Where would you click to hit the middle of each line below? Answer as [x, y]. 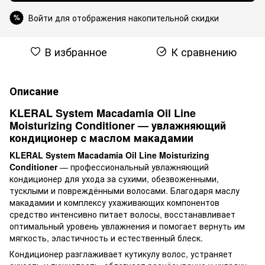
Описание [34, 91]
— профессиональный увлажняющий [134, 167]
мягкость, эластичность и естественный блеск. [106, 237]
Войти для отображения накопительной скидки [124, 17]
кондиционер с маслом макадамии [101, 138]
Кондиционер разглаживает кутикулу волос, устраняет [121, 253]
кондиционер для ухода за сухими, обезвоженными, [114, 178]
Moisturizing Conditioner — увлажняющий [118, 125]
